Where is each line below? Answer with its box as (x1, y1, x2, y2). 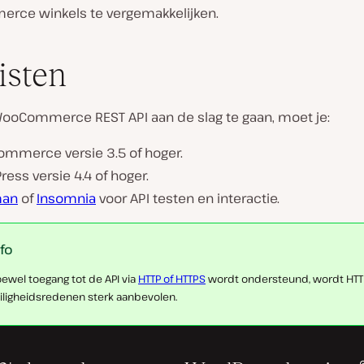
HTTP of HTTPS (138, 271, 206, 286)
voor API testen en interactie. (96, 189, 279, 207)
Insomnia (37, 189, 96, 207)
